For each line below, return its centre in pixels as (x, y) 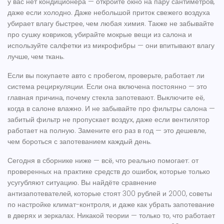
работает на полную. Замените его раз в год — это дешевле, (107, 130)
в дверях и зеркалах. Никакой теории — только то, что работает (111, 215)
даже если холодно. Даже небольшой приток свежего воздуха (109, 12)
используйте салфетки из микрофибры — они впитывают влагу (111, 45)
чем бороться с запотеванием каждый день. (79, 141)
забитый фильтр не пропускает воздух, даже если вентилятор (108, 119)
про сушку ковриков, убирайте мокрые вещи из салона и (100, 34)
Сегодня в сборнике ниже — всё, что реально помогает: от (103, 160)
